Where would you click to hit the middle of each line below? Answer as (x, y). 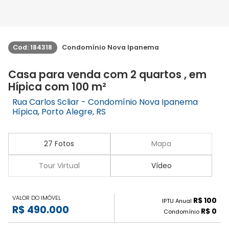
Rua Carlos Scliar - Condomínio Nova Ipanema (105, 102)
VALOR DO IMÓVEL (37, 198)
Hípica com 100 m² (57, 87)
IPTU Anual (178, 201)
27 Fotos (59, 144)
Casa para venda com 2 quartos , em (107, 74)
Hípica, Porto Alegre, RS (59, 112)
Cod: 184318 (33, 47)
